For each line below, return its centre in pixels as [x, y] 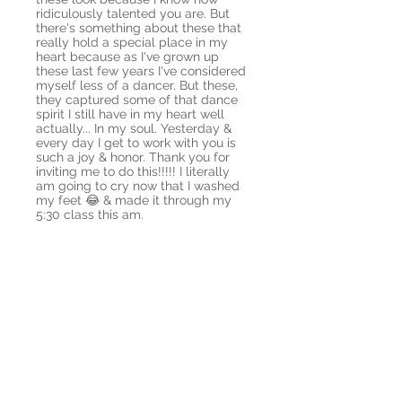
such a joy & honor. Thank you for [133, 157]
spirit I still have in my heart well [130, 114]
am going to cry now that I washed [138, 186]
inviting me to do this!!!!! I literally [133, 171]
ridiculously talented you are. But [133, 13]
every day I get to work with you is [136, 143]
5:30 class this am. [92, 214]
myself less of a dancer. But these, [137, 85]
